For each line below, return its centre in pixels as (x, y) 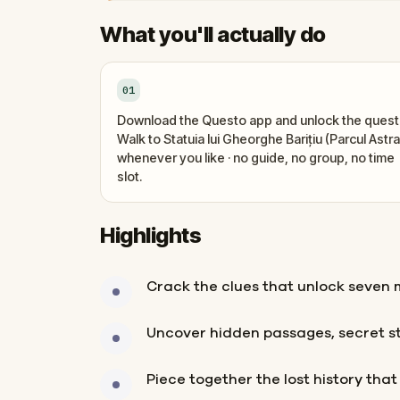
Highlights (151, 235)
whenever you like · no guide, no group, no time (256, 157)
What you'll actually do (213, 34)
